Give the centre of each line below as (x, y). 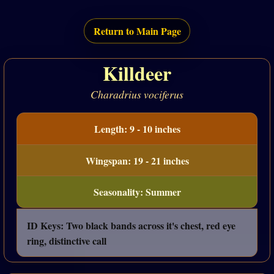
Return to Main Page (137, 31)
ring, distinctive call (67, 240)
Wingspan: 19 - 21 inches (137, 160)
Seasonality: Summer (137, 192)
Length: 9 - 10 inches (137, 128)
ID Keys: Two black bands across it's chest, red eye (131, 225)
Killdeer (137, 73)
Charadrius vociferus (137, 94)
